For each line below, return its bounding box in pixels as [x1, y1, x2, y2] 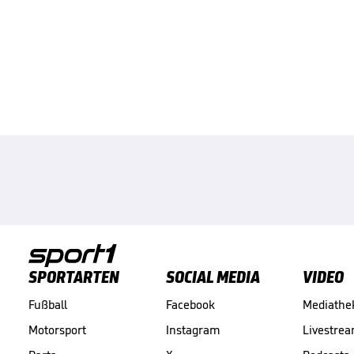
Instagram [165, 322, 220, 337]
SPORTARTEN [28, 265, 119, 288]
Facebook [165, 296, 215, 312]
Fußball [28, 296, 67, 312]
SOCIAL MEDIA [165, 265, 260, 288]
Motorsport [28, 322, 86, 337]
